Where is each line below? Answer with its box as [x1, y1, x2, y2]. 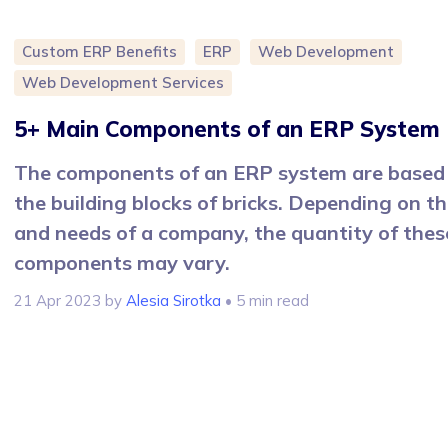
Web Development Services [22, 73, 224, 92]
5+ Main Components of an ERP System [14, 115, 440, 143]
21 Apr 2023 [14, 291, 101, 310]
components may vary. [14, 250, 230, 275]
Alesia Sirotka [126, 291, 221, 310]
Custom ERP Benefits [22, 42, 177, 61]
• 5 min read [221, 291, 309, 310]
